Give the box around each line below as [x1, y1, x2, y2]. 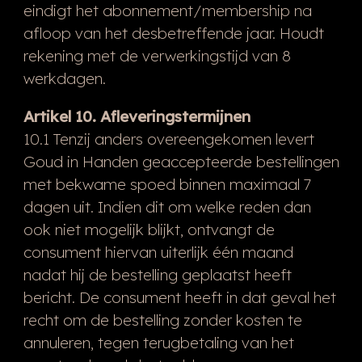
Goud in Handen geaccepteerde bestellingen [23, 151, 339, 171]
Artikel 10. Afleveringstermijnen [23, 106, 250, 126]
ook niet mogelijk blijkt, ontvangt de [23, 219, 275, 239]
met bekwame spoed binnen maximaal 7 [23, 174, 311, 194]
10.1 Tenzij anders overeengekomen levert [23, 128, 314, 149]
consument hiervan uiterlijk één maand [23, 242, 293, 262]
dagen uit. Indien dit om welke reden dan [23, 196, 311, 217]
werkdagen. [23, 68, 106, 88]
